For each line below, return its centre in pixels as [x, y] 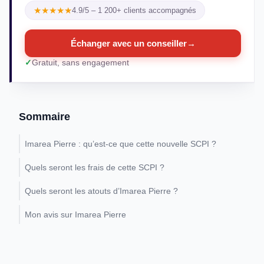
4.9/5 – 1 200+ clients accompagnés [134, 10]
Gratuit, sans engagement [80, 63]
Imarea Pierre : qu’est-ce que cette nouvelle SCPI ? [121, 144]
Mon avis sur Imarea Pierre [75, 214]
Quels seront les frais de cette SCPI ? [95, 167]
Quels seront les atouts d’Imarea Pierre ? [101, 191]
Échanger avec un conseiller [128, 43]
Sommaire [44, 117]
